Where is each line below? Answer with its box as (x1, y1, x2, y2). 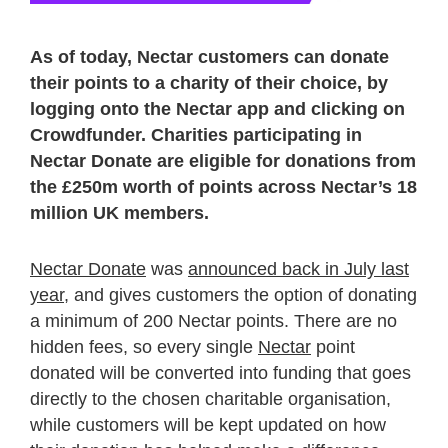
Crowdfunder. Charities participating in (30, 124, 362, 145)
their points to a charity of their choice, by (30, 72, 388, 93)
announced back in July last (188, 258, 409, 279)
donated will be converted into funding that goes (30, 362, 411, 383)
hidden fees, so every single (30, 336, 258, 357)
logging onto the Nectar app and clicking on (30, 98, 405, 119)
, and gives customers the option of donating (64, 284, 417, 305)
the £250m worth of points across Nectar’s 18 (30, 176, 417, 197)
